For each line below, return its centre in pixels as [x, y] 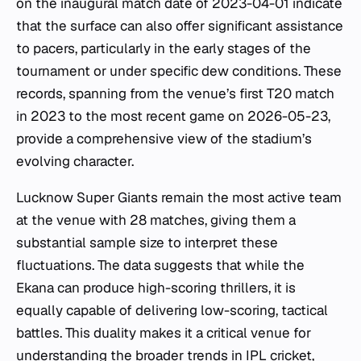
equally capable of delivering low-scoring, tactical [172, 310]
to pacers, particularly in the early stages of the [164, 48]
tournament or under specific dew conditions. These [179, 71]
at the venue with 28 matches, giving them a [156, 220]
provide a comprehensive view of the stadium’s [164, 139]
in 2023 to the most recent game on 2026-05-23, [173, 116]
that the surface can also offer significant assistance [180, 26]
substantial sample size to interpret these [147, 243]
